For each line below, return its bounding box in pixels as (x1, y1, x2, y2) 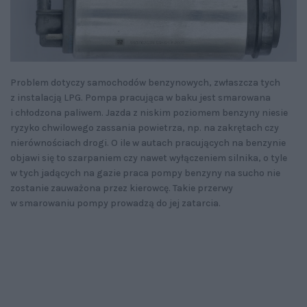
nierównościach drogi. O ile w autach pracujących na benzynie (10, 136, 286, 149)
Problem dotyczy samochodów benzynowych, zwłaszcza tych (10, 76, 280, 88)
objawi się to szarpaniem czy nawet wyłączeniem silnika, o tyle (10, 151, 287, 164)
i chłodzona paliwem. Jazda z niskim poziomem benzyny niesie (10, 106, 288, 119)
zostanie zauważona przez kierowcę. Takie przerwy (10, 182, 233, 194)
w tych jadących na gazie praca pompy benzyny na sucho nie (10, 167, 280, 179)
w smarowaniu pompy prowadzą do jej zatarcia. (10, 197, 221, 209)
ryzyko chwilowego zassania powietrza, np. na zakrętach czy (10, 121, 279, 134)
